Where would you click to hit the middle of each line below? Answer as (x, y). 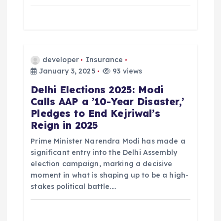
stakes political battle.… (73, 186)
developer (60, 59)
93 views (126, 71)
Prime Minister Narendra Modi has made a (108, 141)
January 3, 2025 (66, 71)
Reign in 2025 (65, 125)
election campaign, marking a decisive (102, 164)
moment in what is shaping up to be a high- (110, 175)
